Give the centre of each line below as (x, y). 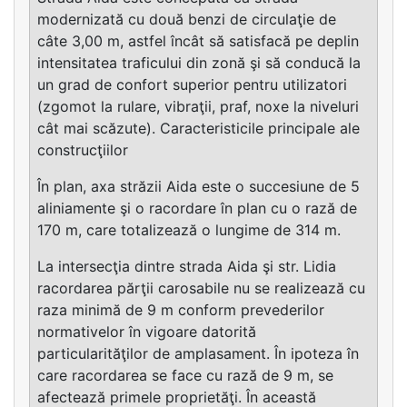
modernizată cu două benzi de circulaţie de (187, 19)
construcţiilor (83, 149)
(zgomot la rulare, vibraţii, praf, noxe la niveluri (198, 106)
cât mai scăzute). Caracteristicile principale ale (199, 128)
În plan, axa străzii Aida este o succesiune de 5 (199, 186)
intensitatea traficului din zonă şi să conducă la (199, 62)
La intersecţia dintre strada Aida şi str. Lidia (187, 266)
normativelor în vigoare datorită (147, 331)
